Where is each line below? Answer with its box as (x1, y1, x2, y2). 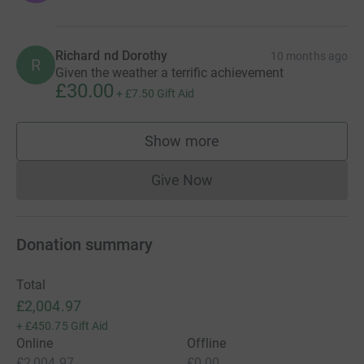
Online (16, 335, 54, 351)
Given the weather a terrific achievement (55, 64, 284, 80)
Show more (145, 132, 219, 149)
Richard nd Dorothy (55, 47, 168, 63)
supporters (181, 140, 253, 158)
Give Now (150, 171, 214, 188)
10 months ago (271, 49, 348, 63)
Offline (187, 335, 227, 351)
